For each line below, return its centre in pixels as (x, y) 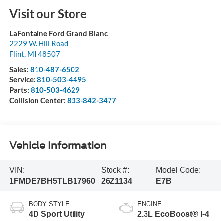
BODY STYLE (49, 204)
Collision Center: (38, 100)
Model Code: (178, 170)
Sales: (19, 69)
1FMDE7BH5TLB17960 (52, 181)
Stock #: (115, 170)
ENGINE (149, 204)
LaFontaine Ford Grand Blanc (58, 33)
